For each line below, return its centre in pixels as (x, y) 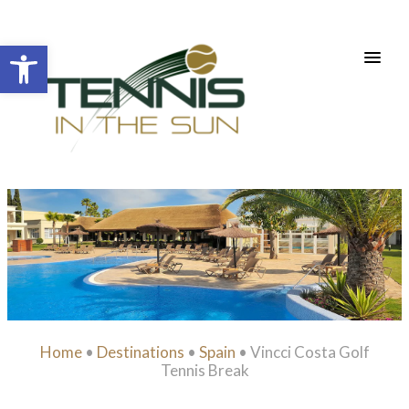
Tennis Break (204, 370)
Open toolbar (58, 53)
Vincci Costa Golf (309, 351)
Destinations (140, 351)
